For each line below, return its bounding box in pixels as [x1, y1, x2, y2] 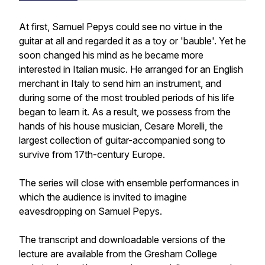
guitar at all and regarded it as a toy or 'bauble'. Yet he [19, 35, 246, 47]
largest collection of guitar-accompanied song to [19, 134, 225, 146]
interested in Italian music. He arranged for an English [19, 63, 243, 75]
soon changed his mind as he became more [19, 49, 203, 61]
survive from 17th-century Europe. [19, 148, 165, 160]
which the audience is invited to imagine [19, 191, 187, 203]
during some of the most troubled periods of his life [19, 92, 234, 104]
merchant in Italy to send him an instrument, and [19, 77, 221, 89]
